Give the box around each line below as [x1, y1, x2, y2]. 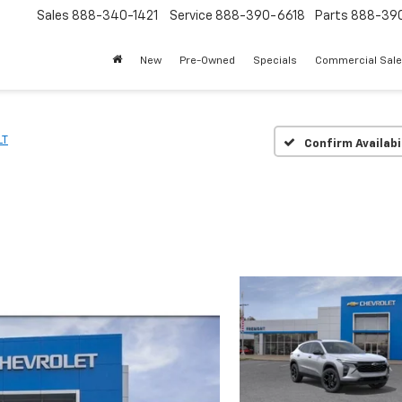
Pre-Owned [179, 56, 235, 67]
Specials [253, 56, 297, 67]
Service [170, 10, 213, 23]
